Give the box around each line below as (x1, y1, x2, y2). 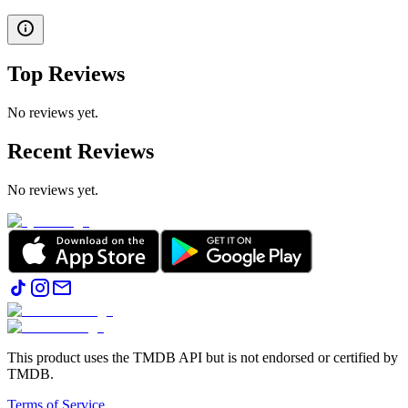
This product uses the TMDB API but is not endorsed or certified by (7, 350, 398, 366)
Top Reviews (7, 62, 125, 87)
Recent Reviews (7, 139, 154, 164)
